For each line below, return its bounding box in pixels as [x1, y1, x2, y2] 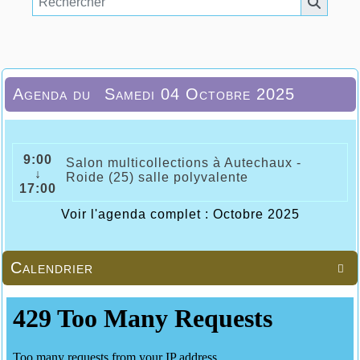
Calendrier [10, 258, 93, 276]
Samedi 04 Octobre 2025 [104, 84, 295, 103]
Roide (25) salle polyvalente [66, 170, 248, 184]
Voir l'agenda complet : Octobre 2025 [60, 207, 300, 221]
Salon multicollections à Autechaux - [66, 155, 301, 170]
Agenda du [12, 84, 96, 103]
